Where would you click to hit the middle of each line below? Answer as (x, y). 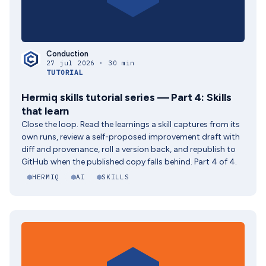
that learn (45, 111)
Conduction (67, 54)
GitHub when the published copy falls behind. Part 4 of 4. (129, 162)
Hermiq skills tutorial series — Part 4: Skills (126, 97)
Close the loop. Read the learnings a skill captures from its (131, 124)
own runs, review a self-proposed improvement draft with (131, 137)
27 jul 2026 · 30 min (91, 63)
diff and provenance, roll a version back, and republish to (129, 149)
